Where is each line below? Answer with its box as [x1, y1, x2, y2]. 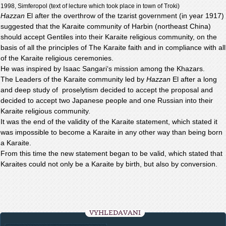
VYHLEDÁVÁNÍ [89, 209, 141, 216]
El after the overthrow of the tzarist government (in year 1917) [25, 12, 224, 20]
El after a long [171, 75, 217, 83]
